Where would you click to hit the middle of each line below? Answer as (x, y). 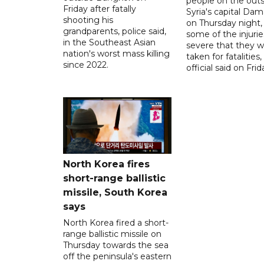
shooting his (88, 20)
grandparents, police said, (115, 32)
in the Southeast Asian (109, 43)
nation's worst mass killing (116, 54)
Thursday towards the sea (116, 245)
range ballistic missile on (112, 234)
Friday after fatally (100, 9)
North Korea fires (106, 164)
